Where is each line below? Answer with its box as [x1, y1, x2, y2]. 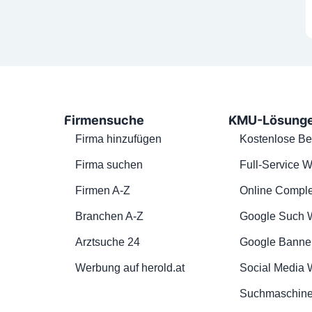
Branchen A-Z [75, 210, 143, 222]
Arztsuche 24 [75, 235, 140, 248]
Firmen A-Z [75, 184, 130, 196]
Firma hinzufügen [75, 132, 162, 145]
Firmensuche [64, 112, 144, 127]
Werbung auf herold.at [75, 261, 185, 274]
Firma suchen [75, 158, 143, 171]
